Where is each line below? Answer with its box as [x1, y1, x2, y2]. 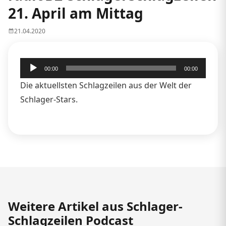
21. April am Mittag [8, 3, 143, 23]
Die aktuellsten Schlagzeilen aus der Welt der [20, 79, 192, 91]
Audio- [20, 59, 44, 70]
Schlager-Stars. [20, 93, 78, 105]
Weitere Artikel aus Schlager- [8, 197, 183, 214]
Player [20, 73, 43, 84]
